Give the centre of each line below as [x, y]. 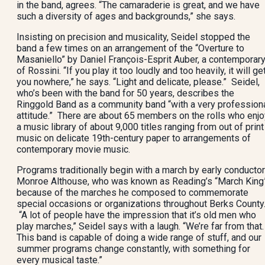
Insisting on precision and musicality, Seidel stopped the [133, 37]
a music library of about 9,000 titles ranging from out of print [140, 127]
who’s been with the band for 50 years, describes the [125, 93]
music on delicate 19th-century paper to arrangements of [134, 138]
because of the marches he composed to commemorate [132, 193]
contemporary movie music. [73, 149]
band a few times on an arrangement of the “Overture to [130, 48]
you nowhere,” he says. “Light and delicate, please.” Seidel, [138, 82]
